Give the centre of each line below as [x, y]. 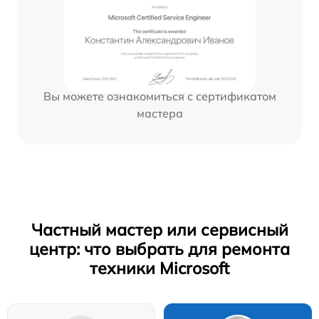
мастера [159, 113]
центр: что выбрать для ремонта [159, 249]
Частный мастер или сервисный [159, 230]
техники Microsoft [159, 268]
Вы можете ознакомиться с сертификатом [159, 96]
